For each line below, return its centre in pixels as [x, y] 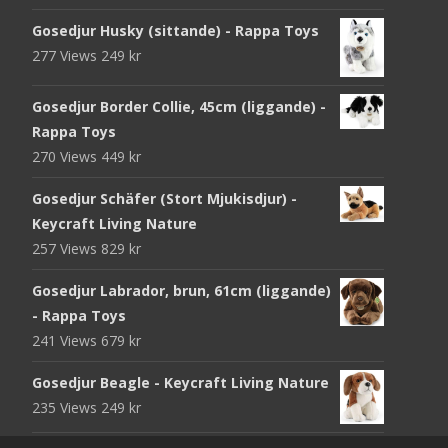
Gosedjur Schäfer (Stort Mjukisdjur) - [164, 198]
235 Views [66, 407]
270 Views [66, 156]
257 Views [66, 248]
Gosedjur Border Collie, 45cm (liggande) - [179, 106]
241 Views [66, 340]
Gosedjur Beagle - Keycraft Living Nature [180, 382]
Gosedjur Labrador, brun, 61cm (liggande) [181, 290]
